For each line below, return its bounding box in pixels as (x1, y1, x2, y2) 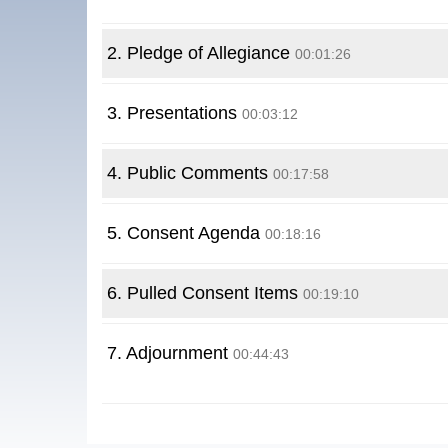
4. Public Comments (107, 163, 273, 184)
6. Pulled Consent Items (107, 283, 298, 304)
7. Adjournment (107, 343, 228, 364)
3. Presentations (107, 103, 237, 124)
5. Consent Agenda (107, 223, 260, 244)
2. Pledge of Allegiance (107, 43, 290, 64)
